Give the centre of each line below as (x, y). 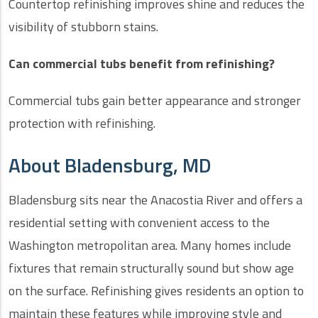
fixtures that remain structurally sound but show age (151, 268)
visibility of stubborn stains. (83, 27)
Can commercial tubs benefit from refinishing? (142, 64)
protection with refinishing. (82, 124)
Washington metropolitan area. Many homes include (150, 246)
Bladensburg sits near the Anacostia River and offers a (155, 200)
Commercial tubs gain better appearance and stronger (155, 101)
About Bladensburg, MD (110, 165)
